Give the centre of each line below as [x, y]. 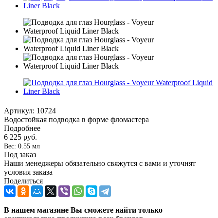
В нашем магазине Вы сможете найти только [83, 210]
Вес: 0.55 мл [22, 146]
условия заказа [28, 172]
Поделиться [23, 181]
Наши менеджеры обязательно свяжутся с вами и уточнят [100, 163]
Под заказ [20, 154]
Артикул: [19, 110]
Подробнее [22, 128]
